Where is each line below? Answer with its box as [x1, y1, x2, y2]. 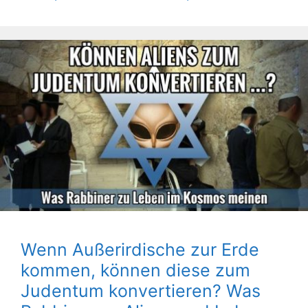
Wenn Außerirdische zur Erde [21, 239, 259, 260]
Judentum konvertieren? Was [21, 280, 261, 301]
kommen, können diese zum [21, 259, 250, 280]
